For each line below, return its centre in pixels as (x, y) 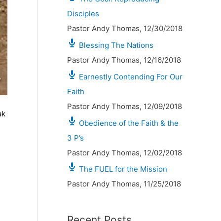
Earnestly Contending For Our (131, 76)
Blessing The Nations (116, 45)
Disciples (83, 14)
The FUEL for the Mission (123, 169)
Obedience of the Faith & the (129, 123)
